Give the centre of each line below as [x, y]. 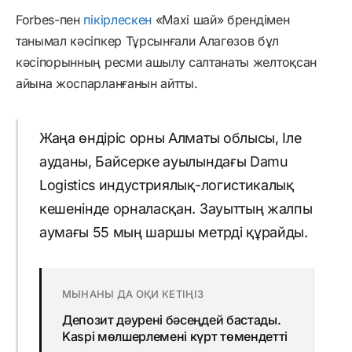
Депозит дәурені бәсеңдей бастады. [171, 320]
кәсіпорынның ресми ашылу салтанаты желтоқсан [166, 62]
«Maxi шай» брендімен [220, 19]
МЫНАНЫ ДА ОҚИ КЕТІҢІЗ [133, 294]
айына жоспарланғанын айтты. [107, 83]
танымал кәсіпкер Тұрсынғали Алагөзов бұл [147, 40]
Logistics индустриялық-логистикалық [166, 185]
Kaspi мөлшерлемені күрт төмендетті [174, 337]
